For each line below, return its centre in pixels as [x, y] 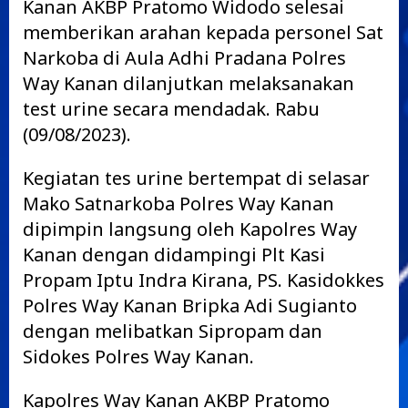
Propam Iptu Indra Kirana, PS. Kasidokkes [204, 280]
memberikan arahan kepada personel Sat [203, 32]
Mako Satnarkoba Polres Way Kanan [178, 204]
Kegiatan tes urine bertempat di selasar [196, 178]
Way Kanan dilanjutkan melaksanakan [189, 83]
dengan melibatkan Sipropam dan [173, 331]
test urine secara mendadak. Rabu [171, 109]
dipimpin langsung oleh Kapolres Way [190, 229]
